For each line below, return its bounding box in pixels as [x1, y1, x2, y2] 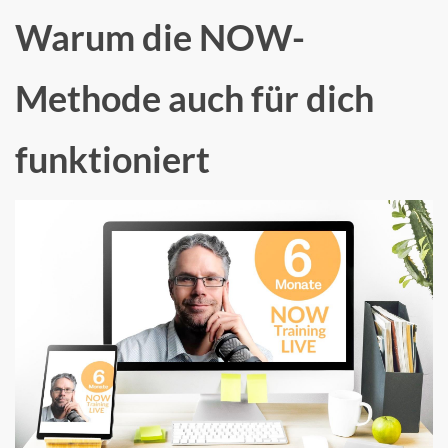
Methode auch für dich [15, 75, 374, 120]
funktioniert [15, 136, 210, 181]
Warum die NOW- [15, 14, 305, 59]
